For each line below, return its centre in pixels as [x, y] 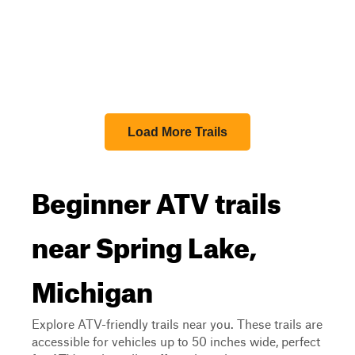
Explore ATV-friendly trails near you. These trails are [177, 324]
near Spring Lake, [144, 242]
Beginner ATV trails [157, 198]
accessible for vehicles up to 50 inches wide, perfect [176, 341]
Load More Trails [177, 132]
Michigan [92, 287]
